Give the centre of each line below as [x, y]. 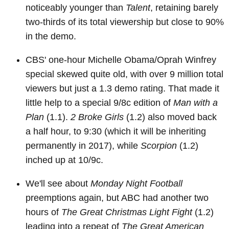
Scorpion [159, 146]
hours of [43, 212]
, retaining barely [184, 8]
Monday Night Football [136, 184]
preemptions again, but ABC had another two [117, 198]
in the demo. [51, 37]
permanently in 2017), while [83, 146]
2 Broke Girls [97, 117]
